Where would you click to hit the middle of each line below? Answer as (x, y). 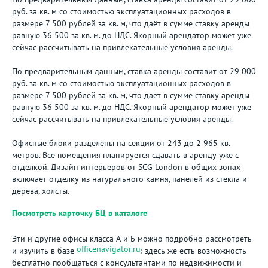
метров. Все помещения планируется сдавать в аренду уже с (125, 155)
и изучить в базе (44, 251)
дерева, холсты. (41, 191)
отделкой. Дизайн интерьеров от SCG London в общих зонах (126, 167)
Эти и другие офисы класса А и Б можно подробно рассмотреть (132, 239)
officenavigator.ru (109, 249)
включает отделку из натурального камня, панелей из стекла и (130, 179)
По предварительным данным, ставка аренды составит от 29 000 (134, 71)
